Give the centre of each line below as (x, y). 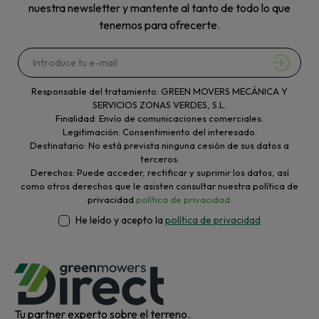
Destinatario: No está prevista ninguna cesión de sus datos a (159, 146)
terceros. (159, 159)
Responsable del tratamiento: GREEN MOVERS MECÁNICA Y (159, 91)
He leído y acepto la (120, 220)
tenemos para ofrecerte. (159, 25)
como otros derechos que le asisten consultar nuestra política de (159, 186)
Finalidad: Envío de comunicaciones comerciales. (159, 119)
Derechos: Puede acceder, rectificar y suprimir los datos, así (159, 173)
